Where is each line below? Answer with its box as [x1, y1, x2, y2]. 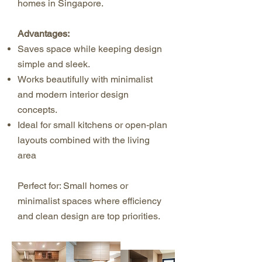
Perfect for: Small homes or [18, 180, 128, 191]
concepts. [18, 104, 57, 115]
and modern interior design [18, 89, 129, 100]
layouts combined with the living [18, 135, 150, 146]
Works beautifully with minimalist [18, 74, 153, 85]
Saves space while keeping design [18, 43, 162, 54]
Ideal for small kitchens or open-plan [18, 119, 167, 130]
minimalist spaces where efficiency [18, 195, 161, 206]
